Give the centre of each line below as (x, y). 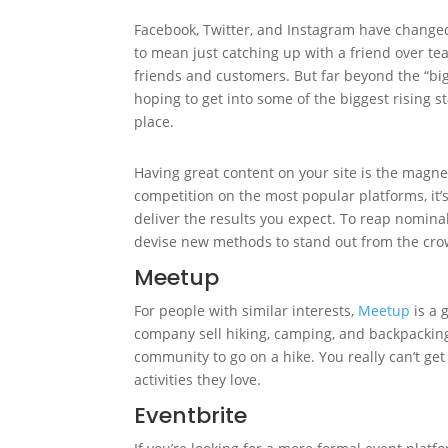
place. (154, 122)
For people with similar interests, (246, 311)
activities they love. (198, 380)
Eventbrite (191, 416)
